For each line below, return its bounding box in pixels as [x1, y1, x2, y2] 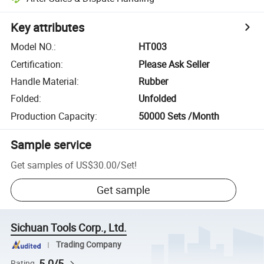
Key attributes [11, 19, 85, 36]
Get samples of [11, 158, 74, 171]
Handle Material [11, 74, 77, 88]
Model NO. [11, 40, 54, 54]
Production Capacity [11, 109, 95, 123]
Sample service [11, 136, 92, 153]
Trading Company [55, 239, 121, 250]
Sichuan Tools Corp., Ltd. [11, 220, 127, 235]
